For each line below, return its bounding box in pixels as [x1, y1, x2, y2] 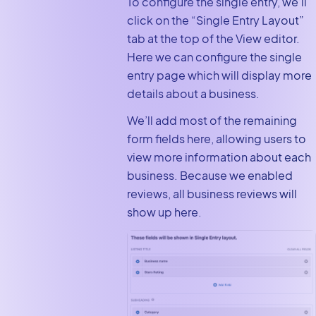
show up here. [126, 204, 202, 219]
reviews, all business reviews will [126, 186, 297, 201]
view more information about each [126, 149, 311, 164]
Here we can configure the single [126, 49, 302, 64]
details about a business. [126, 85, 260, 101]
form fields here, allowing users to [126, 130, 306, 146]
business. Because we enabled [126, 167, 293, 183]
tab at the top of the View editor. [126, 30, 300, 46]
